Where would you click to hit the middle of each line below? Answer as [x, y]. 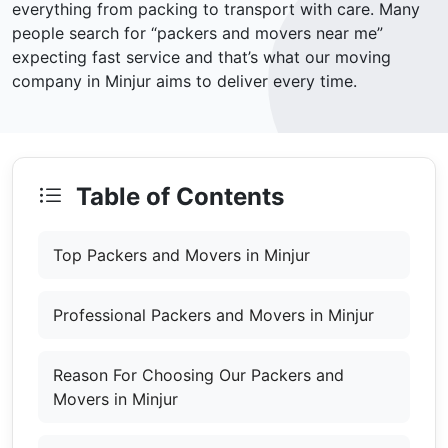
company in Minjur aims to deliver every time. [184, 81]
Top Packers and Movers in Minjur [181, 255]
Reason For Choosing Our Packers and [198, 375]
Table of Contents [177, 197]
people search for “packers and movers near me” [197, 33]
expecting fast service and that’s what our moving [201, 57]
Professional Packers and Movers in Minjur [213, 315]
